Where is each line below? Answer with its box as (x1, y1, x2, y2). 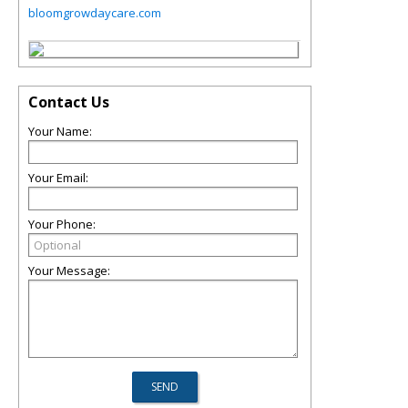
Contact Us (28, 92, 109, 113)
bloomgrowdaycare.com (28, 5, 161, 22)
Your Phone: (28, 216, 96, 233)
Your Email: (28, 169, 88, 187)
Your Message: (28, 262, 110, 280)
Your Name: (28, 123, 92, 140)
